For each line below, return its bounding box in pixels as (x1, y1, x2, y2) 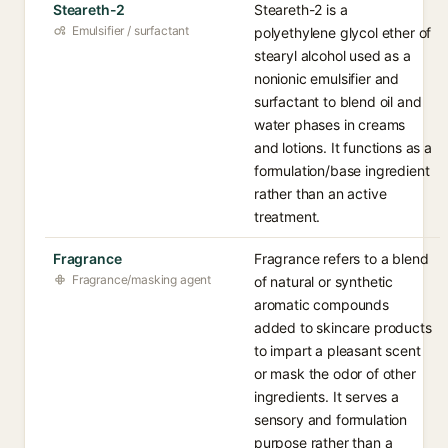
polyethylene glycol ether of (254, 24, 432, 41)
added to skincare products (254, 319, 432, 336)
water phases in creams (254, 116, 406, 133)
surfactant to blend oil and (254, 93, 422, 110)
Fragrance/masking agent (72, 272, 212, 287)
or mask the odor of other (254, 365, 416, 382)
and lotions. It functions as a (254, 139, 432, 156)
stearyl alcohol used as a (254, 47, 411, 64)
